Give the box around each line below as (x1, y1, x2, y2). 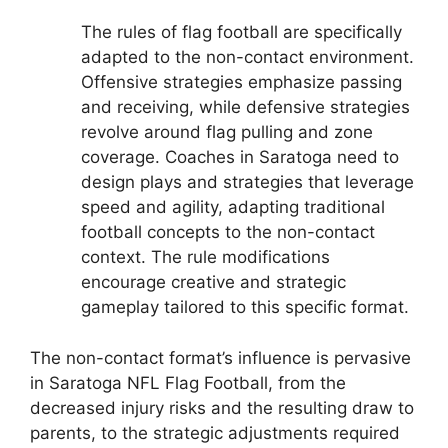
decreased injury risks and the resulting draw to (30, 397, 414, 418)
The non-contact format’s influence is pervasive (30, 347, 411, 368)
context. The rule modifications (81, 247, 330, 268)
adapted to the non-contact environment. (81, 47, 414, 68)
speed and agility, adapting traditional (81, 197, 385, 218)
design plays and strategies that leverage (81, 172, 414, 193)
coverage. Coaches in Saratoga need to (81, 147, 399, 168)
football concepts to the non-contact (81, 222, 375, 243)
